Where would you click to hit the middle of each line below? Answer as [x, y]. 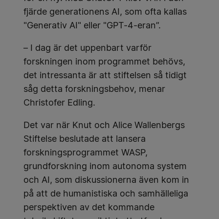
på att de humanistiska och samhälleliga [106, 194]
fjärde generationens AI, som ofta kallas [105, 12]
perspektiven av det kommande [89, 208]
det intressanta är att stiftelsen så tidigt [105, 76]
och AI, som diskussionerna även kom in [106, 181]
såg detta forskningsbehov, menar [94, 90]
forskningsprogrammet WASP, [86, 153]
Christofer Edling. [59, 103]
